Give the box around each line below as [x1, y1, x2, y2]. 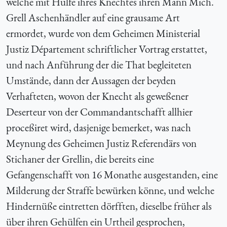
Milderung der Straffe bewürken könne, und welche [6, 183, 214, 197]
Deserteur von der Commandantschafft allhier [6, 104, 193, 119]
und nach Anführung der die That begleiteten [6, 57, 192, 71]
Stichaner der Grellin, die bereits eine [6, 152, 154, 166]
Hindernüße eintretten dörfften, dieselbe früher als [6, 199, 212, 213]
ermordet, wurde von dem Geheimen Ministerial [6, 26, 200, 40]
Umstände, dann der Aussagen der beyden [6, 73, 176, 87]
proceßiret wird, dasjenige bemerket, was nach [6, 120, 191, 134]
